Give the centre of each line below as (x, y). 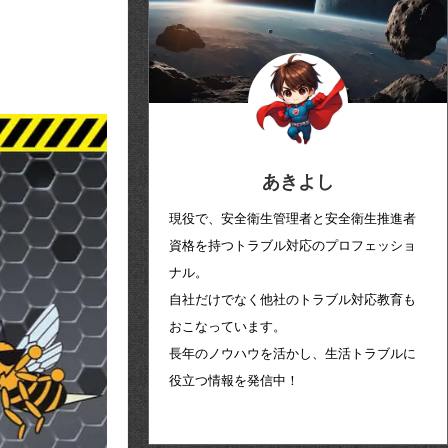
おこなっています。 (227, 326)
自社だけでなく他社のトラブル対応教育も (292, 299)
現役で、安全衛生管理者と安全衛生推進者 (292, 218)
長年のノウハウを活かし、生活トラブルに (292, 353)
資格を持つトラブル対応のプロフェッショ (292, 245)
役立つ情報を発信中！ (234, 380)
